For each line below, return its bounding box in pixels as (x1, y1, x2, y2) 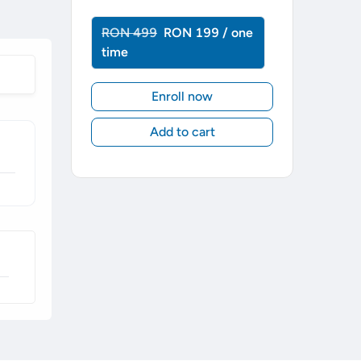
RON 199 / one (164, 25, 253, 41)
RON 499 (102, 25, 157, 41)
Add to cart (149, 124, 215, 140)
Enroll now (151, 89, 213, 105)
